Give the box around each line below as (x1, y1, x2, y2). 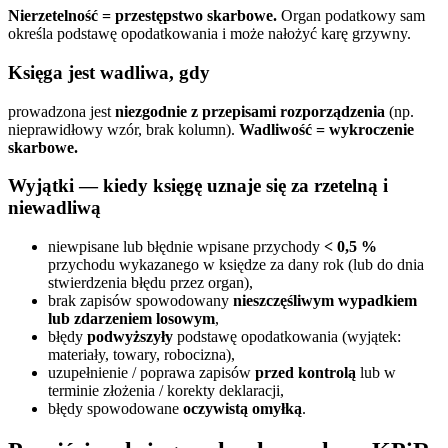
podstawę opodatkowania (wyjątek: (173, 327, 401, 345)
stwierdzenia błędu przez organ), (48, 273, 253, 291)
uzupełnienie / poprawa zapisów (48, 363, 255, 381)
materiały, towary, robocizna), (48, 345, 235, 363)
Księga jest (8, 61, 100, 83)
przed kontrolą (255, 363, 356, 381)
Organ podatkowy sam (277, 7, 425, 25)
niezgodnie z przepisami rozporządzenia (115, 102, 385, 120)
